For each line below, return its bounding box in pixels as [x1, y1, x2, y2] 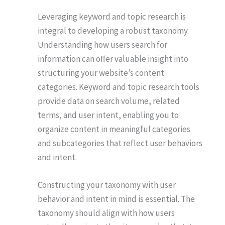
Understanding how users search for [38, 39, 167, 51]
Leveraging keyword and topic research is [38, 11, 186, 23]
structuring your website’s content [38, 67, 164, 79]
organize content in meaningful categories [38, 124, 190, 135]
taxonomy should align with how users [38, 207, 175, 219]
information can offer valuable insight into [38, 53, 188, 65]
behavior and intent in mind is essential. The [38, 193, 195, 205]
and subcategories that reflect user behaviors [38, 138, 202, 149]
